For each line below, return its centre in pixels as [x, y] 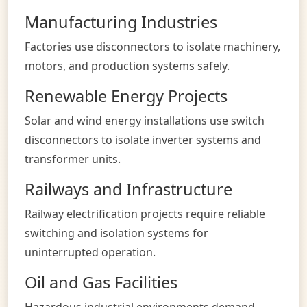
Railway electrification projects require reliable [145, 213]
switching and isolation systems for [116, 233]
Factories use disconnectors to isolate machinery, [152, 46]
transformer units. [73, 159]
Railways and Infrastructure [128, 189]
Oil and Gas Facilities [101, 282]
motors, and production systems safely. [127, 65]
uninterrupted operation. [90, 252]
